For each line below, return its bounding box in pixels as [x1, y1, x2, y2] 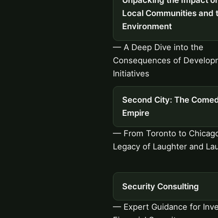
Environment [122, 21, 172, 32]
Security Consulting [122, 181, 199, 191]
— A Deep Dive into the [113, 42, 203, 52]
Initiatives [113, 68, 149, 78]
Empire [122, 108, 149, 118]
